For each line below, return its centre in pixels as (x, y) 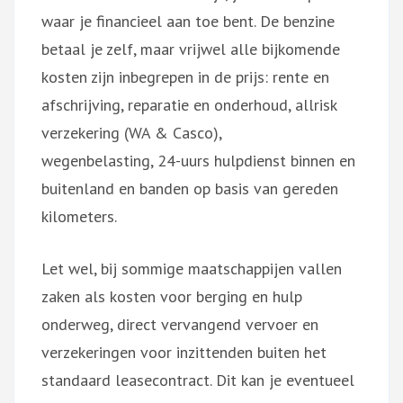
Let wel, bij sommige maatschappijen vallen (192, 268)
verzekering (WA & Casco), (131, 132)
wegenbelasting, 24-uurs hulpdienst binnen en (198, 160)
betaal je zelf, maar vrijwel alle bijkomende (191, 49)
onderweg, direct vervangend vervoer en (180, 324)
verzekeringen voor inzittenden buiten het (184, 352)
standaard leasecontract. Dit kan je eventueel (198, 380)
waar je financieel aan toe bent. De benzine (188, 21)
